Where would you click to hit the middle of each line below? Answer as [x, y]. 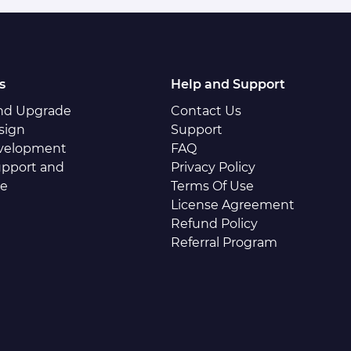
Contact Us [206, 111]
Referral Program [224, 242]
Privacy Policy [213, 167]
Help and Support [228, 84]
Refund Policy [214, 224]
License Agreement [232, 205]
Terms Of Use [212, 186]
